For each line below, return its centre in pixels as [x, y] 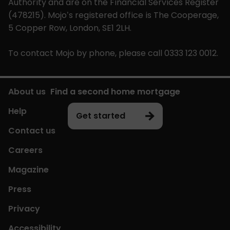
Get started [100, 116]
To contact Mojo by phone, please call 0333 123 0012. [113, 53]
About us [27, 91]
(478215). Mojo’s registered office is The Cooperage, [113, 15]
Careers [25, 150]
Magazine [28, 169]
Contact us [32, 130]
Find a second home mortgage [115, 91]
